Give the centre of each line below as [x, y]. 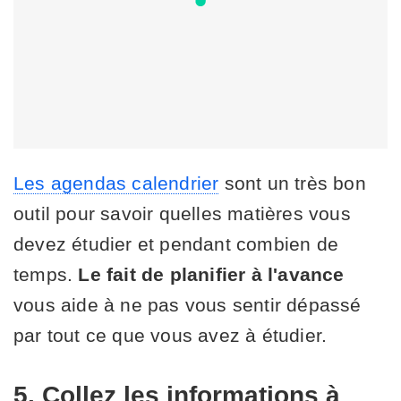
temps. [46, 275]
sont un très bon [292, 183]
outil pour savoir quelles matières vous [182, 214]
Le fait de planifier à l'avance [211, 275]
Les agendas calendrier [116, 183]
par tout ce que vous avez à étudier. [171, 336]
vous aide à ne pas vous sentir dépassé [188, 305]
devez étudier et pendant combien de [176, 244]
